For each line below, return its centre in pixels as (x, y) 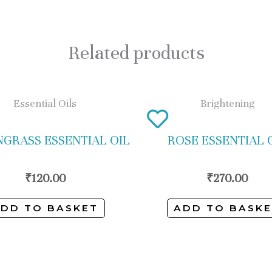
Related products (136, 53)
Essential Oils (45, 103)
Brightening (227, 103)
